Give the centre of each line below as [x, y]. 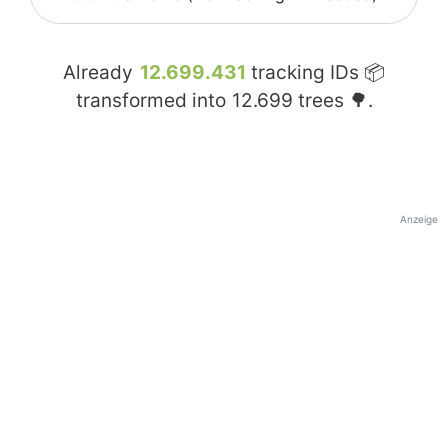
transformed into [153, 101]
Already [100, 73]
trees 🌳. [332, 101]
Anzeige [419, 219]
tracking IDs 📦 [315, 73]
